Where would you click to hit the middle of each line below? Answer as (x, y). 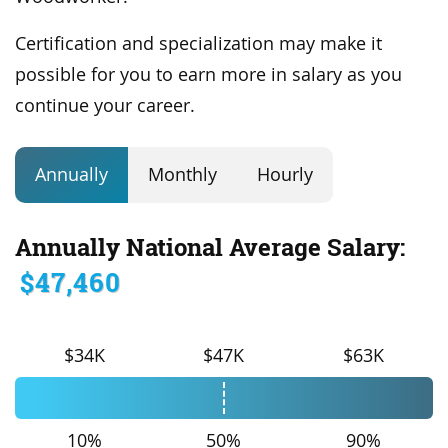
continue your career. (105, 105)
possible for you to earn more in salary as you (208, 74)
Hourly (285, 175)
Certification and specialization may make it (198, 43)
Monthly (182, 175)
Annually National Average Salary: (210, 247)
